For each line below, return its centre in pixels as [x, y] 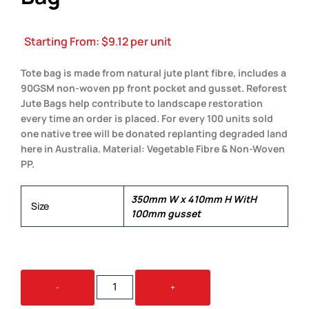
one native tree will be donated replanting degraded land [154, 133]
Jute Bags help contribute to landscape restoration [142, 103]
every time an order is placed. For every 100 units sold [147, 118]
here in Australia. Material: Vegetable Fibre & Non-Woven [153, 148]
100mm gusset [166, 213]
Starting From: [63, 42]
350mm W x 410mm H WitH [194, 199]
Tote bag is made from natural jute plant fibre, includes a [153, 72]
